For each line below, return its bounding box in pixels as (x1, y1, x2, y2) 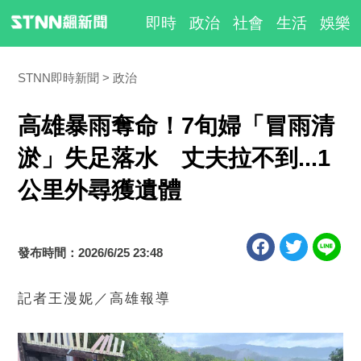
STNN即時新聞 (18, 71, 100, 85)
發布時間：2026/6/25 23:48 (18, 246, 164, 259)
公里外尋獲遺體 (18, 177, 182, 203)
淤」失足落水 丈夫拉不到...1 (18, 145, 331, 171)
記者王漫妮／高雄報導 (18, 291, 172, 306)
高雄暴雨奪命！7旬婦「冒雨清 (18, 113, 335, 139)
